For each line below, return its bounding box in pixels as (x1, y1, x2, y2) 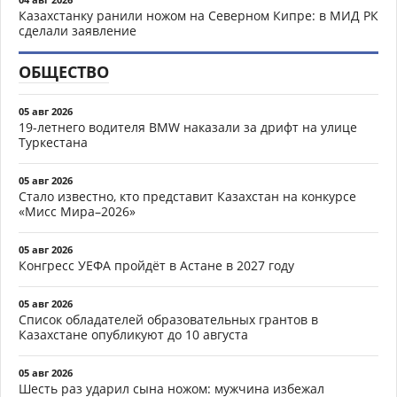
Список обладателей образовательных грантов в (19, 311, 318, 329)
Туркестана (19, 134, 88, 152)
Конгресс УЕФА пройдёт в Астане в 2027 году (19, 257, 294, 275)
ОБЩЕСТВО (19, 61, 109, 83)
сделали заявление (19, 22, 136, 40)
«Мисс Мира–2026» (19, 203, 136, 221)
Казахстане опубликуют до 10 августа (19, 326, 248, 344)
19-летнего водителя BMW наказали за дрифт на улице (19, 119, 357, 136)
